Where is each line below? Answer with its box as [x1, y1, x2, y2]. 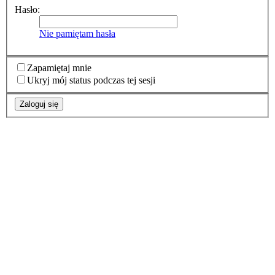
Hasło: [15, 4, 40, 15]
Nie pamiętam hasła [39, 28, 115, 39]
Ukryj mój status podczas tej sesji [27, 74, 155, 85]
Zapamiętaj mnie [27, 62, 91, 73]
